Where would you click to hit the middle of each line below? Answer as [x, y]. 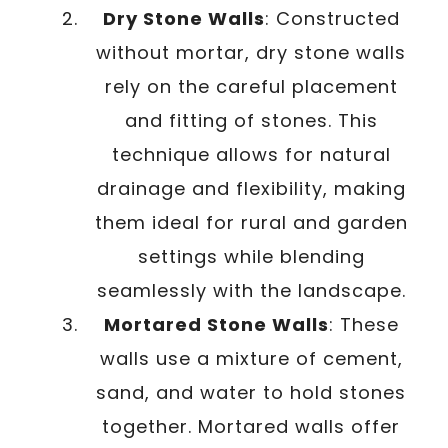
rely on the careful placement [251, 86]
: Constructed [332, 18]
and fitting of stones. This [251, 120]
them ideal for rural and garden [251, 222]
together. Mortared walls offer [251, 426]
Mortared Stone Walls [216, 324]
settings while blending [251, 256]
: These [363, 324]
